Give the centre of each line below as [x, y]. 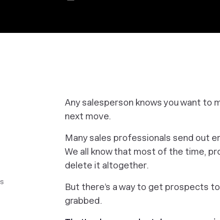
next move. [88, 116]
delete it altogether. [107, 165]
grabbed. [83, 201]
